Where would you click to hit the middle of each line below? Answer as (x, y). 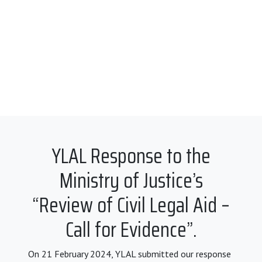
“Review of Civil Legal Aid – (131, 205)
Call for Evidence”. (131, 230)
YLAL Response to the (131, 156)
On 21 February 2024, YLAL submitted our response (130, 254)
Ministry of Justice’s (131, 181)
